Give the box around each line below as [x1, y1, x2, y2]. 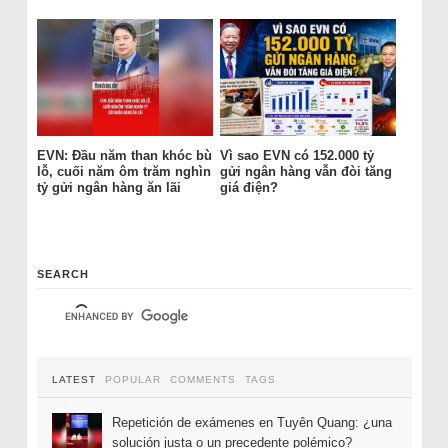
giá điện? [219, 180, 278, 196]
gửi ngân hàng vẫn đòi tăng [219, 164, 392, 180]
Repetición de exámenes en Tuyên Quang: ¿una [111, 414, 392, 430]
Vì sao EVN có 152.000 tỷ [219, 148, 374, 164]
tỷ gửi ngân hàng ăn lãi [36, 180, 181, 196]
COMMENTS [169, 373, 236, 385]
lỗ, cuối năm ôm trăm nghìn [36, 164, 211, 180]
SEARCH [36, 267, 89, 280]
